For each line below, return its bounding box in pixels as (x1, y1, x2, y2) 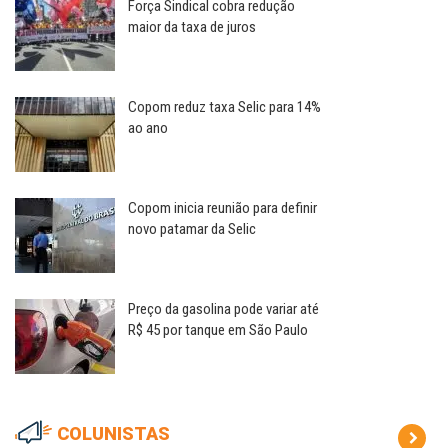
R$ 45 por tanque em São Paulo (128, 321, 308, 340)
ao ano (128, 119, 168, 138)
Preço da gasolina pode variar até (128, 300, 319, 319)
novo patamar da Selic (128, 220, 256, 239)
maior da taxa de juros (128, 18, 256, 37)
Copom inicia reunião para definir (128, 199, 317, 218)
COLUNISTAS (57, 423, 170, 445)
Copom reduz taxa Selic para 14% (128, 98, 321, 117)
